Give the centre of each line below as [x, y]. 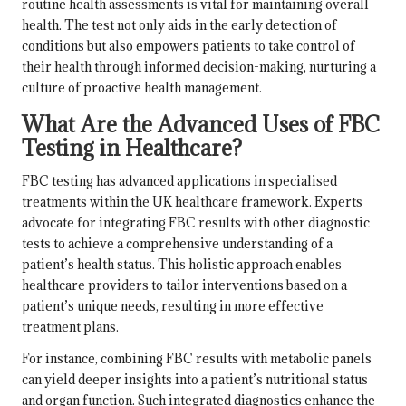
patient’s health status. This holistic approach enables [182, 264]
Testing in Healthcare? [132, 147]
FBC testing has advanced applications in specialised [179, 180]
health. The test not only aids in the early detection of [179, 24]
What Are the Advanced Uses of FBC [201, 124]
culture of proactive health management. [142, 87]
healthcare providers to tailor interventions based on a [184, 285]
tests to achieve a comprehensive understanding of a [177, 243]
